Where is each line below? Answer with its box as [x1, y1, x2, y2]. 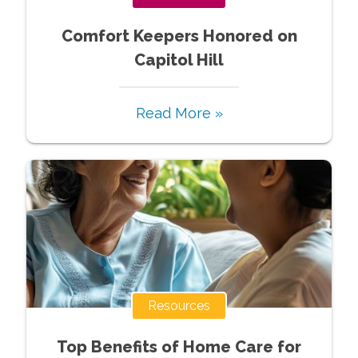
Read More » [135, 104, 223, 121]
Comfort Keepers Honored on [61, 26, 297, 46]
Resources [148, 297, 210, 313]
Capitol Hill [134, 50, 224, 70]
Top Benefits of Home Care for [57, 336, 301, 356]
